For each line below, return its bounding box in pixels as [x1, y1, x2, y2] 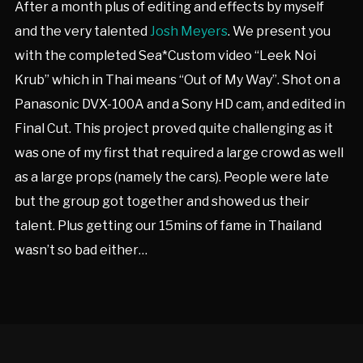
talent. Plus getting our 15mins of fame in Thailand [14, 218, 322, 233]
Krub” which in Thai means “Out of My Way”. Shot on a [14, 72, 340, 88]
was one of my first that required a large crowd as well [14, 145, 344, 160]
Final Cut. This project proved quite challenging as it [14, 121, 333, 136]
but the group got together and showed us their [14, 194, 310, 209]
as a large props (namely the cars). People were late [14, 169, 329, 185]
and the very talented [14, 23, 150, 39]
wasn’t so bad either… [14, 242, 147, 258]
